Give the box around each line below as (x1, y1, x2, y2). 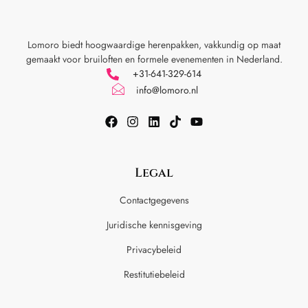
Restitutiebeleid (123, 267, 185, 282)
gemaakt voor (25, 52, 84, 67)
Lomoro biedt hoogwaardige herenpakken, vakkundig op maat (27, 38, 280, 52)
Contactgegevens (119, 193, 189, 208)
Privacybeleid (126, 243, 181, 257)
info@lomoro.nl (135, 82, 198, 97)
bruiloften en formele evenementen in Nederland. (83, 52, 283, 67)
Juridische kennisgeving (106, 218, 202, 232)
